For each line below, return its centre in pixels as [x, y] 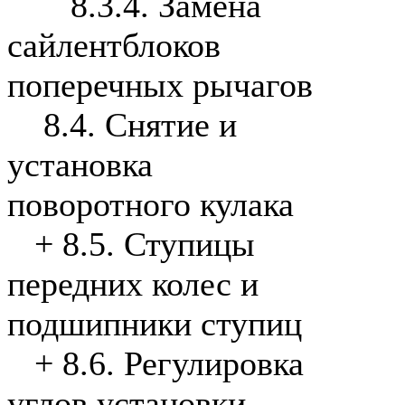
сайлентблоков [114, 46]
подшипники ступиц [155, 324]
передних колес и [133, 284]
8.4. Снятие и [140, 125]
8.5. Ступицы [159, 245]
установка [80, 165]
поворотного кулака [151, 205]
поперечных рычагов [160, 85]
